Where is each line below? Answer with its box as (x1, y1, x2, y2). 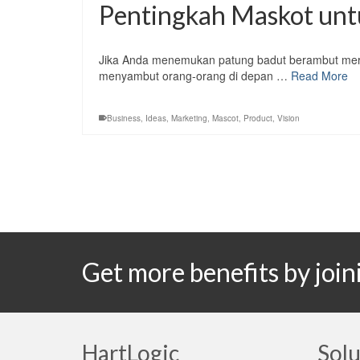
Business (107, 112, 141, 125)
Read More (291, 67, 348, 84)
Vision (277, 112, 300, 125)
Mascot (212, 112, 239, 125)
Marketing (171, 112, 207, 125)
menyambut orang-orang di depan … (99, 67, 291, 84)
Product (243, 112, 272, 125)
